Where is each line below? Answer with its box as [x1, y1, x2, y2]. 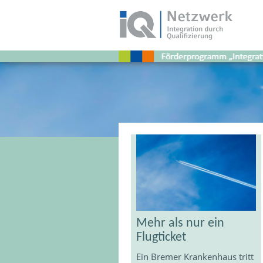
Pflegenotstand [142, 100, 238, 117]
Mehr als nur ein [136, 216, 225, 230]
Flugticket [136, 230, 187, 244]
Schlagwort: [142, 85, 217, 102]
